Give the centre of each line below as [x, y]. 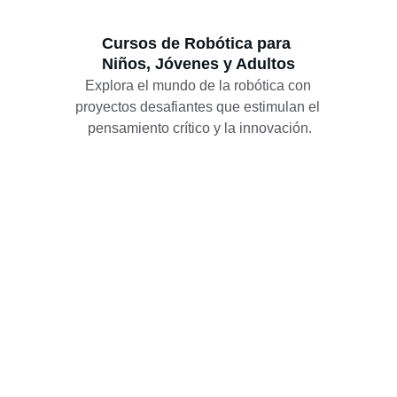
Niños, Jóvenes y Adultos [198, 64]
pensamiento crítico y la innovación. [199, 128]
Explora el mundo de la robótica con [199, 86]
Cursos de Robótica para [198, 43]
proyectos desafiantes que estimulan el [200, 107]
